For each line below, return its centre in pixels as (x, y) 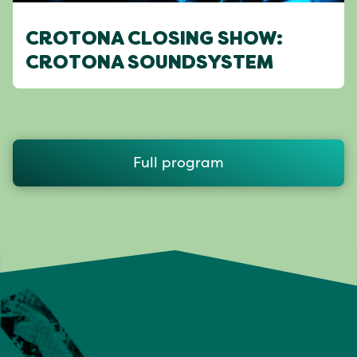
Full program (178, 163)
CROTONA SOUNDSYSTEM (149, 64)
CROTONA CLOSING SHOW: (154, 40)
